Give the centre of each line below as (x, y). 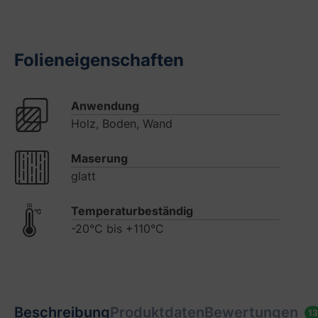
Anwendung (105, 105)
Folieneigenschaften (99, 60)
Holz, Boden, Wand (122, 123)
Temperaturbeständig (132, 210)
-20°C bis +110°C (117, 228)
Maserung (99, 158)
